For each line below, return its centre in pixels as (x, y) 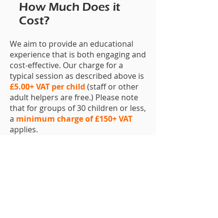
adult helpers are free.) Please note (74, 97)
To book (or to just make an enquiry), (77, 208)
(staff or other (112, 87)
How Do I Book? (61, 175)
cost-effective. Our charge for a (66, 65)
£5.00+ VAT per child (47, 87)
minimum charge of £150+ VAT (74, 119)
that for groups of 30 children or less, (78, 108)
